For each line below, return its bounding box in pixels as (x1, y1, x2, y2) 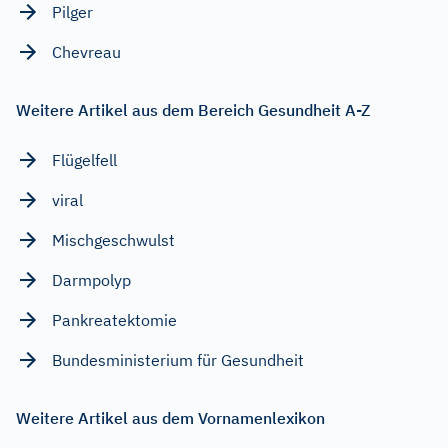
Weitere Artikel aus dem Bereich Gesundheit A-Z (16, 99, 370, 120)
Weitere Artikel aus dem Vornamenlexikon (16, 407, 325, 428)
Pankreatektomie (52, 309, 177, 330)
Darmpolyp (52, 269, 131, 290)
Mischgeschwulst (52, 229, 175, 250)
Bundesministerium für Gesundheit (52, 349, 304, 370)
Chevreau (52, 41, 121, 62)
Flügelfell (52, 149, 117, 170)
